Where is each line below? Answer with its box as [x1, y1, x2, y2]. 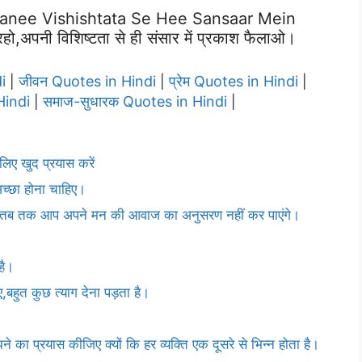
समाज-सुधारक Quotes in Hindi [43, 92, 227, 110]
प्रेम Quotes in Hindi [169, 72, 298, 90]
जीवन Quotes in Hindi [19, 72, 156, 90]
